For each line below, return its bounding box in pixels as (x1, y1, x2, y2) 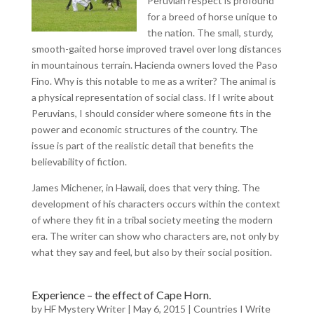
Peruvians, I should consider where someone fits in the (31, 107, 271, 119)
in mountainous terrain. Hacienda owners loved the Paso (31, 59, 278, 71)
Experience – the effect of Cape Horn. (31, 288, 211, 301)
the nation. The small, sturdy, (146, 27, 273, 39)
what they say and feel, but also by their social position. (31, 246, 272, 258)
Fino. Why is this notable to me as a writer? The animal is (31, 75, 276, 87)
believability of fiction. (31, 156, 127, 168)
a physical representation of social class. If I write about (31, 91, 274, 103)
